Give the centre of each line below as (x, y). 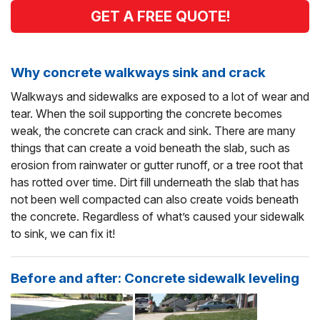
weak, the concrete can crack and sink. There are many (153, 131)
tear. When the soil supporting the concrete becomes (146, 114)
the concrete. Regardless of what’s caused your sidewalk (157, 217)
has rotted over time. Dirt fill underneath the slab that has (155, 182)
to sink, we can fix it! (63, 234)
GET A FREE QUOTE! (160, 17)
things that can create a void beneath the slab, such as (150, 148)
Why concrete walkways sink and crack (138, 73)
